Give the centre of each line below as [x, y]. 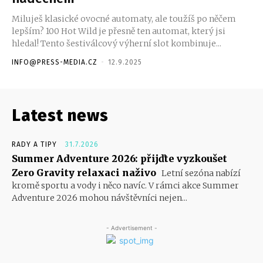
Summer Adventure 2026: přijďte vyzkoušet [119, 158]
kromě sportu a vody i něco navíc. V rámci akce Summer [125, 185]
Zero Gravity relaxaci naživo [84, 172]
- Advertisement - [131, 227]
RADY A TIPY [34, 144]
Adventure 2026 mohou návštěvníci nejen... [100, 198]
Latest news [60, 115]
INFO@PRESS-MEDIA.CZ [55, 62]
